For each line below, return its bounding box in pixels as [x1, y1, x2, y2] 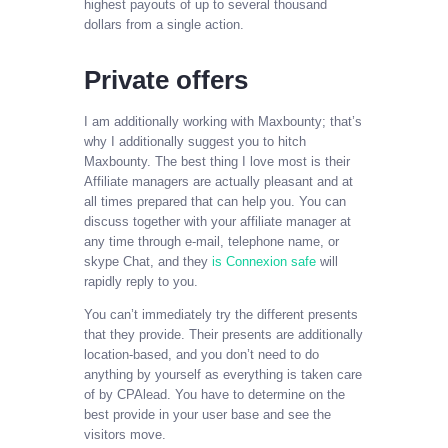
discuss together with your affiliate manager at [84, 214, 351, 230]
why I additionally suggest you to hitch [84, 134, 306, 150]
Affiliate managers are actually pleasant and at [84, 174, 353, 190]
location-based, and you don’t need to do [84, 347, 319, 363]
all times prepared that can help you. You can [84, 194, 346, 210]
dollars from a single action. [84, 16, 244, 32]
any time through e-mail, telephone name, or [84, 234, 339, 250]
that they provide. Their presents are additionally [84, 327, 363, 343]
